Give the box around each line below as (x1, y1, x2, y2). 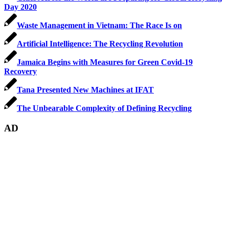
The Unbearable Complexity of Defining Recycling (17, 103, 192, 112)
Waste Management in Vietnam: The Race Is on (17, 20, 182, 30)
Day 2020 (4, 2, 37, 11)
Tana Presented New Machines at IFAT (17, 85, 154, 94)
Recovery (4, 66, 37, 76)
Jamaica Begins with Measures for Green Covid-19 (17, 57, 193, 66)
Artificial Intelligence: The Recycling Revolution (17, 39, 183, 48)
